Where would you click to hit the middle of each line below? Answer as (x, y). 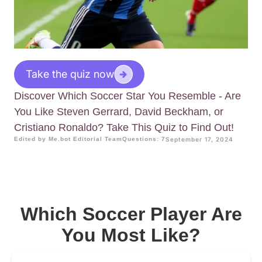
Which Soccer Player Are (131, 214)
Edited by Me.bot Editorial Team (68, 139)
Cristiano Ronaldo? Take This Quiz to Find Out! (124, 128)
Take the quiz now (70, 74)
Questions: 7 (144, 139)
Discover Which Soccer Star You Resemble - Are (127, 96)
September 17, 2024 (199, 139)
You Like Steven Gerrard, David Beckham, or (119, 112)
